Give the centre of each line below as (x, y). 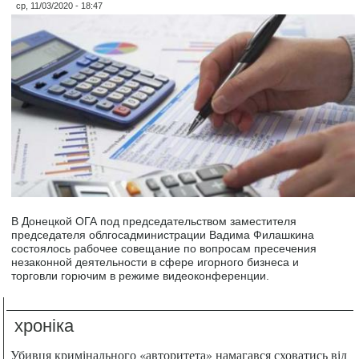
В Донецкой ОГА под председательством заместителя (154, 221)
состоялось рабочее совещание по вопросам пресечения (164, 248)
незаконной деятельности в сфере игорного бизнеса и (155, 262)
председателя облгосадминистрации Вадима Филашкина (163, 234)
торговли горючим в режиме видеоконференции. (141, 275)
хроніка (44, 325)
